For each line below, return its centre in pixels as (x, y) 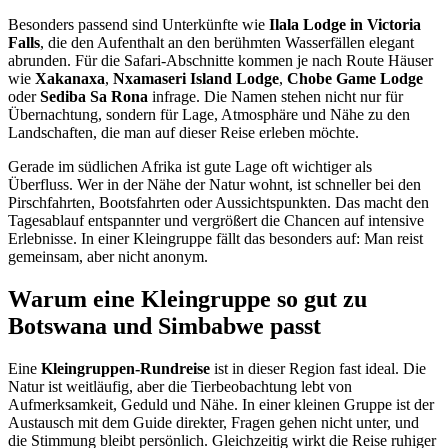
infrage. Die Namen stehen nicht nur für (275, 96)
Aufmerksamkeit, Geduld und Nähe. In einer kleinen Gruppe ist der (221, 404)
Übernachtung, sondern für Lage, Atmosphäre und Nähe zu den (209, 114)
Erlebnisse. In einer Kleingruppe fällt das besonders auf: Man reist (215, 238)
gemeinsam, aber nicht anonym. (108, 256)
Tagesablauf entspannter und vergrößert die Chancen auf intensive (216, 220)
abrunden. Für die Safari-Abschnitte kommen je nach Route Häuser (220, 60)
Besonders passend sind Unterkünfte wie (138, 24)
